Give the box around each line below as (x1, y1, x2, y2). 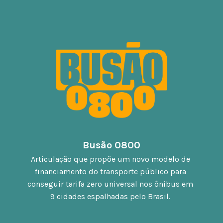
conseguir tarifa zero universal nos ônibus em (27, 179, 194, 189)
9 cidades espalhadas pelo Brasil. (50, 191, 173, 201)
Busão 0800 (82, 139, 140, 151)
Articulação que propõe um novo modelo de (30, 154, 190, 164)
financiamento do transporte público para (34, 166, 186, 176)
